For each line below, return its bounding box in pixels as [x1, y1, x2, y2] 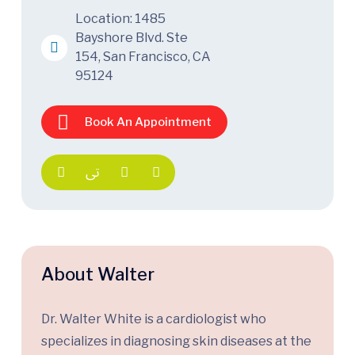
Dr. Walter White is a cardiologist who [41, 311, 266, 327]
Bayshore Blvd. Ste [75, 30, 188, 46]
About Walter [41, 264, 155, 285]
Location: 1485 [75, 11, 166, 27]
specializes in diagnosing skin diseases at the [41, 334, 311, 349]
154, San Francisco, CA [75, 49, 211, 65]
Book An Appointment [85, 115, 212, 130]
